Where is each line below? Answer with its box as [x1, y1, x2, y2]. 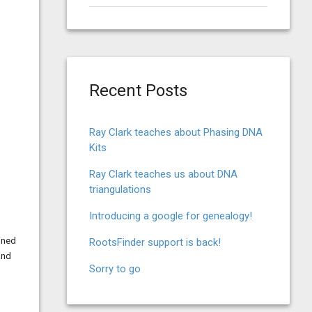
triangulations [89, 183, 151, 196]
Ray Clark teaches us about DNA [89, 168, 237, 180]
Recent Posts [89, 81, 187, 100]
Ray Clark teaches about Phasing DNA [89, 126, 263, 139]
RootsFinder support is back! [89, 236, 221, 249]
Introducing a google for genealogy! [89, 210, 252, 222]
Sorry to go [89, 263, 141, 275]
